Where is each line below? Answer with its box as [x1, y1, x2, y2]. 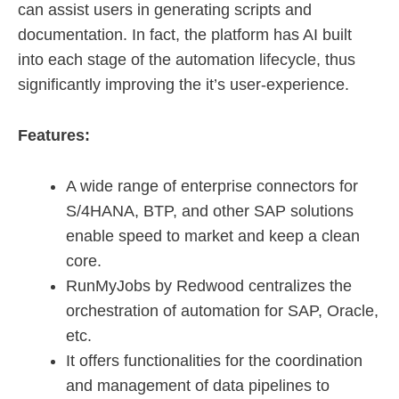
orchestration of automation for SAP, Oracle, [66, 301, 379, 320]
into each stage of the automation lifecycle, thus [18, 51, 355, 69]
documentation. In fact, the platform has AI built [18, 26, 352, 45]
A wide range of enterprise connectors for [66, 176, 358, 195]
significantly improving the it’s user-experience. [18, 76, 349, 94]
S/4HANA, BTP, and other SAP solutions [66, 201, 354, 220]
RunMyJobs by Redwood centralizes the [66, 276, 352, 295]
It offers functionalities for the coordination [66, 351, 362, 370]
